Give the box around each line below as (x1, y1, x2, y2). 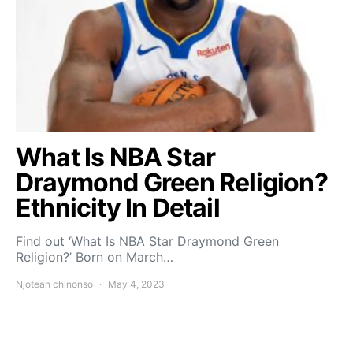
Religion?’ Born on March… (16, 248, 173, 265)
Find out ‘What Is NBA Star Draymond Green (16, 232, 279, 249)
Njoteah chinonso (16, 277, 93, 290)
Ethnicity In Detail (16, 191, 220, 223)
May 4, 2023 (108, 277, 165, 290)
